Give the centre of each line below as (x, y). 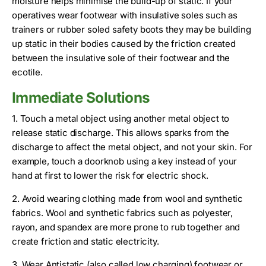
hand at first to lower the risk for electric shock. (110, 175)
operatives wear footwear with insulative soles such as (125, 15)
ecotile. (27, 72)
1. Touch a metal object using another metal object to (121, 118)
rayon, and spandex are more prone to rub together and (126, 227)
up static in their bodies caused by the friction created (124, 44)
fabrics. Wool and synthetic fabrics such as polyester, (123, 213)
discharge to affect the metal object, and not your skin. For (132, 147)
